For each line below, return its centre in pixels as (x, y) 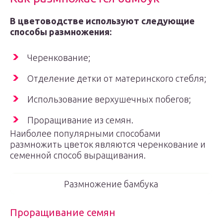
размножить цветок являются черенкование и (108, 144)
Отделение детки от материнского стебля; (117, 78)
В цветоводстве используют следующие (102, 21)
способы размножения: (61, 32)
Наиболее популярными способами (85, 133)
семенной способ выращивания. (78, 155)
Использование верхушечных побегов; (109, 99)
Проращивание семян (63, 212)
